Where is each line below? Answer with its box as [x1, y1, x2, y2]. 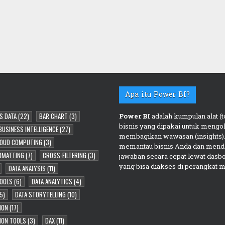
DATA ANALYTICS [31, 176, 72, 186]
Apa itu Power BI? [125, 88, 190, 101]
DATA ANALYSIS [8, 163, 46, 173]
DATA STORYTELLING [15, 189, 66, 199]
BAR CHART [39, 110, 68, 121]
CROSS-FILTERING [42, 150, 86, 160]
